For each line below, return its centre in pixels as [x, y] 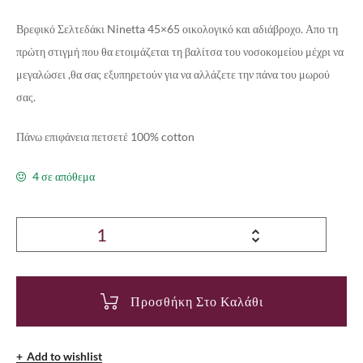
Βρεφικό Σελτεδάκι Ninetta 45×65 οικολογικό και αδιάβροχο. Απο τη [177, 29]
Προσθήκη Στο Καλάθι [196, 301]
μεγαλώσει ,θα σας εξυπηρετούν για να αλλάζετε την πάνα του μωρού [173, 75]
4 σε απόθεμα [63, 177]
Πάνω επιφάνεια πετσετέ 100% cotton [105, 137]
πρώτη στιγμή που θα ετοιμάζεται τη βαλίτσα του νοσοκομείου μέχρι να [180, 52]
